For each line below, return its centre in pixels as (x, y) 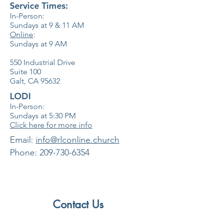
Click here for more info (51, 125)
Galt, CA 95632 (35, 81)
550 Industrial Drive (43, 62)
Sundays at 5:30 (36, 116)
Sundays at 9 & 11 (40, 25)
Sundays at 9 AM (38, 44)
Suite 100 (25, 72)
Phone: (25, 153)
